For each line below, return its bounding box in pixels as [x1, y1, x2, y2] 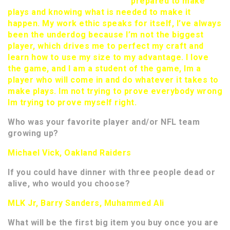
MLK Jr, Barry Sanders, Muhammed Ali [8, 198, 164, 208]
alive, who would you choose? [8, 179, 130, 189]
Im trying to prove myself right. [8, 98, 139, 108]
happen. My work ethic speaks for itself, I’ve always [8, 18, 221, 29]
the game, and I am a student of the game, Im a [8, 64, 201, 74]
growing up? [8, 128, 59, 139]
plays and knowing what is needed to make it [8, 7, 191, 17]
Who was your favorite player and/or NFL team [8, 117, 200, 127]
